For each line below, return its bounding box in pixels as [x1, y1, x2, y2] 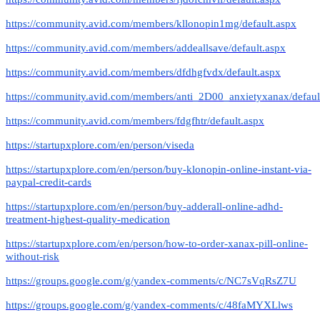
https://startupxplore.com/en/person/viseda [6, 139, 194, 151]
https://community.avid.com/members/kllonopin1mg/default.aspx [6, 17, 296, 29]
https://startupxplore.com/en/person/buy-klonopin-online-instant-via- [6, 163, 311, 175]
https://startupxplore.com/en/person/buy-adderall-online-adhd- [6, 200, 283, 212]
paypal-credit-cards [6, 176, 91, 188]
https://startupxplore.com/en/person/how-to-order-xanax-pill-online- [6, 237, 308, 249]
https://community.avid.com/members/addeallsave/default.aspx [6, 41, 286, 54]
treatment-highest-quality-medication [6, 213, 170, 225]
